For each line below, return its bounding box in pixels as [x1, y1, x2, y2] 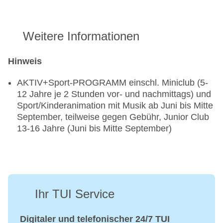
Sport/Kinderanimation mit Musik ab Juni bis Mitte [17, 101, 213, 111]
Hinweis [8, 56, 42, 67]
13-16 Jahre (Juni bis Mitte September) [17, 123, 172, 134]
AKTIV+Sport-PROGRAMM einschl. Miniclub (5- [17, 78, 208, 88]
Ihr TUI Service [35, 187, 114, 201]
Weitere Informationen [23, 29, 139, 43]
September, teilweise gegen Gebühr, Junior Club [17, 112, 209, 122]
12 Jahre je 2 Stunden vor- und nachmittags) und [17, 89, 211, 100]
